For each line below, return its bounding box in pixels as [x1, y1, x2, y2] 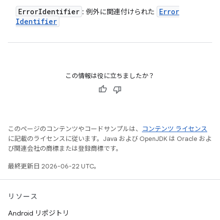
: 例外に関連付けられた [82, 7, 157, 16]
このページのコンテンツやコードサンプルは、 [8, 125, 142, 133]
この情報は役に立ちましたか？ [65, 72, 155, 80]
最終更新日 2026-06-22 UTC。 [8, 162, 100, 170]
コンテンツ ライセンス [142, 125, 207, 133]
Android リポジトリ [8, 209, 69, 218]
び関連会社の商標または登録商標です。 [8, 144, 122, 153]
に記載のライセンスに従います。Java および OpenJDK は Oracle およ [8, 135, 212, 143]
